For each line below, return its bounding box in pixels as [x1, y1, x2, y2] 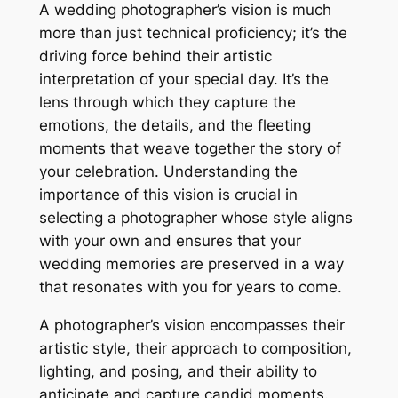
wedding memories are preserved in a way [38, 254, 344, 273]
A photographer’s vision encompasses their [38, 315, 345, 334]
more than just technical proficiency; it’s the [38, 23, 347, 42]
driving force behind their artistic [38, 46, 272, 65]
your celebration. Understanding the [38, 162, 298, 180]
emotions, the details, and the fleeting [38, 115, 311, 134]
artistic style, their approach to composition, [38, 338, 352, 357]
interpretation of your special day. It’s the [38, 69, 329, 88]
